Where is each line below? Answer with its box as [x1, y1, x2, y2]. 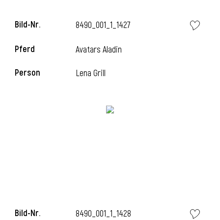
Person [15, 67, 40, 79]
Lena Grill [76, 68, 106, 79]
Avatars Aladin [76, 44, 122, 55]
